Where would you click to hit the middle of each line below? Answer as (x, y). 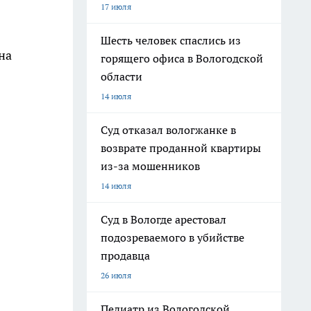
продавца (125, 255)
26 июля (116, 275)
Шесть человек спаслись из (171, 40)
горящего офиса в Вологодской (182, 58)
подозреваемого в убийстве (173, 237)
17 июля (116, 7)
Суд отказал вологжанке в (168, 130)
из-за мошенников (150, 166)
